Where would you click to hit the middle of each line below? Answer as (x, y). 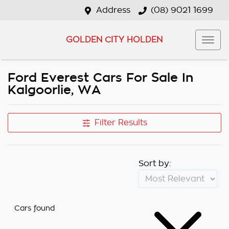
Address (113, 10)
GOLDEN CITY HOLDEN (114, 40)
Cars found (35, 208)
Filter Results (121, 123)
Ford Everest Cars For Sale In (100, 77)
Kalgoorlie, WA (54, 90)
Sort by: (155, 164)
